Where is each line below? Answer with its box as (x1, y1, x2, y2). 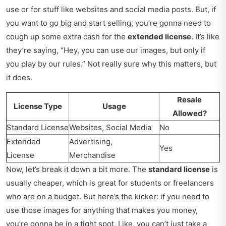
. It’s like (191, 32, 219, 42)
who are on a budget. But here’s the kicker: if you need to (6, 192, 209, 202)
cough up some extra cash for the (6, 32, 128, 42)
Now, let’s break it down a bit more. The (6, 164, 148, 175)
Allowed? (172, 108, 207, 119)
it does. (6, 73, 32, 83)
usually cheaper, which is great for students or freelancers (6, 178, 214, 188)
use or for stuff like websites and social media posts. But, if (6, 5, 216, 15)
